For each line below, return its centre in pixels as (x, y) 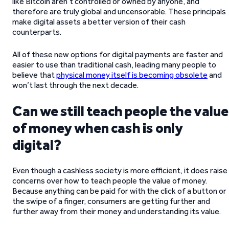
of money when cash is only (98, 128)
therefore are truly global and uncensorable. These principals (119, 12)
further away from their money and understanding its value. (117, 211)
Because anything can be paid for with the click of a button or (119, 191)
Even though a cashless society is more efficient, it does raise (120, 170)
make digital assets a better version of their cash (99, 22)
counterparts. (38, 32)
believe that (34, 75)
